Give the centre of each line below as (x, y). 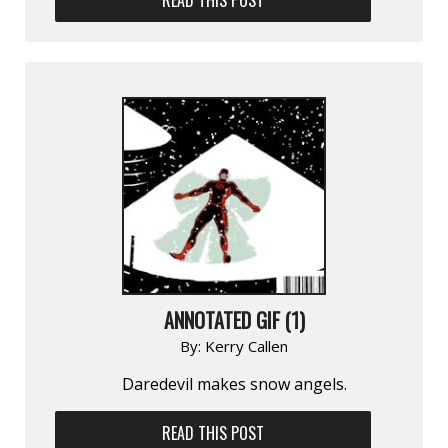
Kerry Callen (246, 345)
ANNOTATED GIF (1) (234, 319)
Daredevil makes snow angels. (234, 383)
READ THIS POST (213, 432)
